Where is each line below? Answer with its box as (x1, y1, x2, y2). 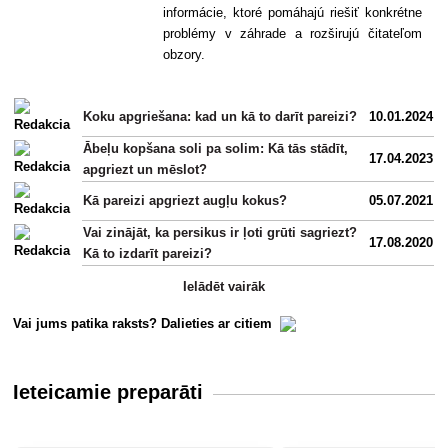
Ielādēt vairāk (183, 279, 265, 295)
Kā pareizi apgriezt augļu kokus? (83, 193, 288, 209)
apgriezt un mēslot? (83, 162, 208, 178)
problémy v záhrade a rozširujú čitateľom (163, 26, 422, 42)
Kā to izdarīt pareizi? (83, 246, 213, 262)
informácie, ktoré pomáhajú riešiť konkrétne (163, 5, 422, 21)
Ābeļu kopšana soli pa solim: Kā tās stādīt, (83, 141, 349, 157)
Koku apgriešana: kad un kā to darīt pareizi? (83, 109, 358, 125)
